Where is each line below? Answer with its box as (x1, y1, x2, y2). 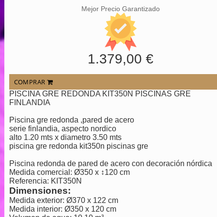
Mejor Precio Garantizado (81, 5, 160, 13)
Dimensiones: (9, 186, 71, 196)
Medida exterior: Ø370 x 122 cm (9, 196, 118, 204)
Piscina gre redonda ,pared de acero (9, 116, 134, 124)
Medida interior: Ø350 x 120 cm (9, 205, 116, 213)
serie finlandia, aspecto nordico (9, 124, 116, 133)
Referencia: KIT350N (9, 177, 82, 185)
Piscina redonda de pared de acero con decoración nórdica (9, 159, 212, 168)
